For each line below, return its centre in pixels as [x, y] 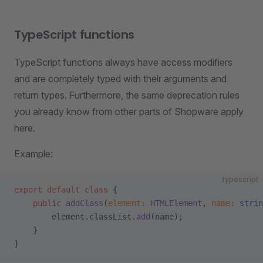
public [38, 203]
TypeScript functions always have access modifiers [123, 62]
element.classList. [75, 217]
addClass [82, 203]
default [61, 190]
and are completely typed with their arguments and [120, 79]
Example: [33, 154]
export [28, 190]
